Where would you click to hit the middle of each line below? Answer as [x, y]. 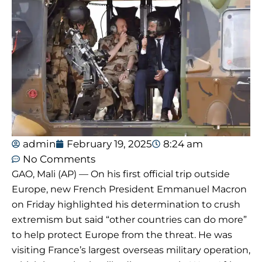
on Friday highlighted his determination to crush [126, 205]
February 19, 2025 [109, 144]
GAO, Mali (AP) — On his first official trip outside [121, 174]
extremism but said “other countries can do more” [129, 220]
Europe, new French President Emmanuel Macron [129, 189]
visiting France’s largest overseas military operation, [131, 250]
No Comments [59, 159]
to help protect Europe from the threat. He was [122, 235]
